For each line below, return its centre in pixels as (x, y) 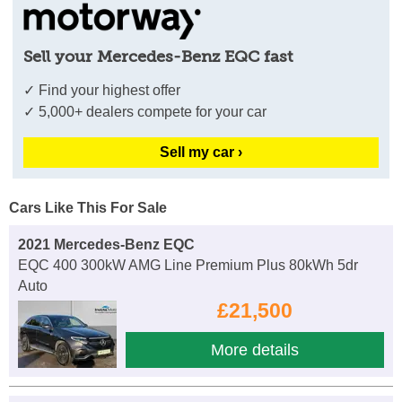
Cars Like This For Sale (88, 207)
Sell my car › (201, 152)
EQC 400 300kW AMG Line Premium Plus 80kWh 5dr (188, 265)
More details (255, 350)
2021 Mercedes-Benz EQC (106, 244)
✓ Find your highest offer (102, 90)
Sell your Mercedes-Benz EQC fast (158, 56)
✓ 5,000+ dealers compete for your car (145, 111)
